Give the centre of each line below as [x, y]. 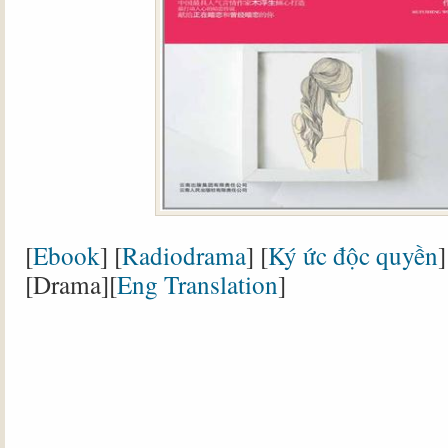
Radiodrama [184, 255]
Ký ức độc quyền [353, 255]
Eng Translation [197, 284]
